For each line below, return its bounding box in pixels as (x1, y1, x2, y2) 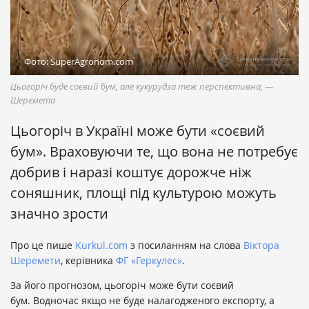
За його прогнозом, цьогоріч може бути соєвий (10, 278, 234, 292)
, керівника (61, 253, 116, 267)
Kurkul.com (75, 238, 128, 252)
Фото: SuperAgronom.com (24, 54, 133, 68)
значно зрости (10, 203, 108, 223)
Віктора (243, 238, 279, 252)
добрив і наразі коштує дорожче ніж (10, 162, 252, 181)
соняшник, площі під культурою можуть (10, 183, 277, 202)
